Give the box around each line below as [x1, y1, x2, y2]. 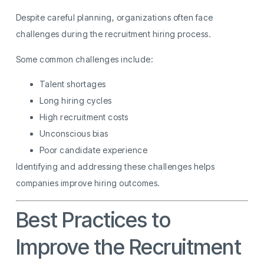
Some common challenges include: [15, 54, 154, 64]
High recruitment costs [39, 112, 128, 123]
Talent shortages [39, 79, 106, 90]
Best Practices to [15, 206, 171, 233]
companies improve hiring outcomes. [15, 178, 160, 189]
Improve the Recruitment [15, 233, 242, 260]
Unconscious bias [39, 128, 108, 139]
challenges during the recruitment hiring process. [15, 29, 212, 39]
